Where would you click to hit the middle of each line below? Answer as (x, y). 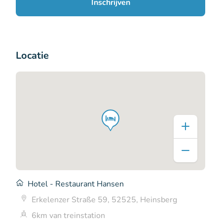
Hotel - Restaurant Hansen (76, 184)
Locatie (32, 55)
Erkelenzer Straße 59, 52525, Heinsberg (104, 200)
